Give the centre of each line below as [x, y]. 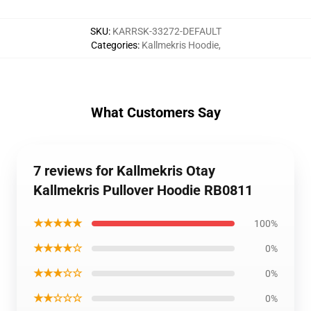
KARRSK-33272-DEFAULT [167, 31]
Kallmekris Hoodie [180, 45]
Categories [114, 45]
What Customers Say [155, 112]
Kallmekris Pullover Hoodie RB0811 [143, 190]
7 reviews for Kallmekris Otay [124, 171]
